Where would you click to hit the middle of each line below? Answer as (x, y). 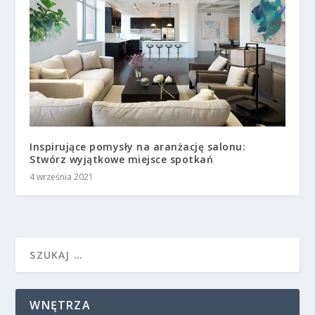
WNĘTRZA (60, 305)
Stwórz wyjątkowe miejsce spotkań (122, 159)
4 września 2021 (62, 176)
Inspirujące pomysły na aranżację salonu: (138, 146)
